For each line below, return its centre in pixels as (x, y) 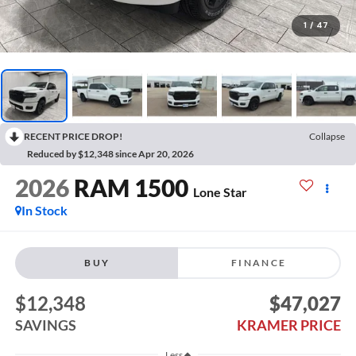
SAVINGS (45, 325)
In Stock (44, 211)
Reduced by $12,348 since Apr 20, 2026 (110, 154)
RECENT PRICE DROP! (73, 137)
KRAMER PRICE (289, 325)
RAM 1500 (131, 188)
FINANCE (259, 262)
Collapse (327, 137)
